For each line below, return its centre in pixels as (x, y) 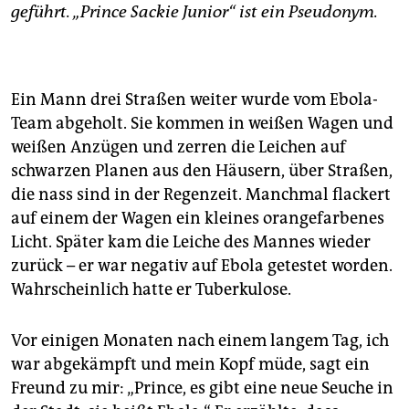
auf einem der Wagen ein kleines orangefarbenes (198, 219)
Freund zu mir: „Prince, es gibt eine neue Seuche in (202, 388)
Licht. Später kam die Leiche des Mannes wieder (191, 242)
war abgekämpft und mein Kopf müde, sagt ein (190, 365)
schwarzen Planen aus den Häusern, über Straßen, (202, 171)
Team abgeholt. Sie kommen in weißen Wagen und (202, 124)
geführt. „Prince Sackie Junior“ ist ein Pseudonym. (194, 12)
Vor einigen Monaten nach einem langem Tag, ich (200, 341)
